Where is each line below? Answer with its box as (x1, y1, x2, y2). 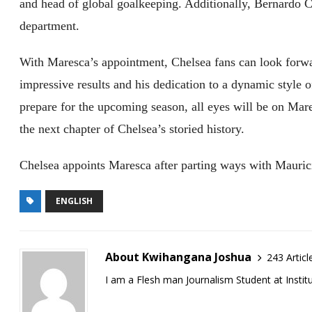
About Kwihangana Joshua (105, 249, 252, 265)
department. (19, 19, 80, 33)
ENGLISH (56, 195, 93, 208)
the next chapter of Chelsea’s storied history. (19, 122, 245, 136)
